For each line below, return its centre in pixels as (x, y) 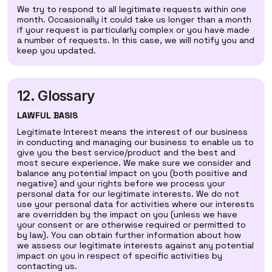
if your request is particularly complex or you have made (133, 30)
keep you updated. (56, 50)
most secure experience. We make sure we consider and (134, 163)
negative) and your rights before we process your (121, 183)
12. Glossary (56, 96)
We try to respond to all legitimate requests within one (132, 9)
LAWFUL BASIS (47, 115)
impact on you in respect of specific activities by (120, 256)
